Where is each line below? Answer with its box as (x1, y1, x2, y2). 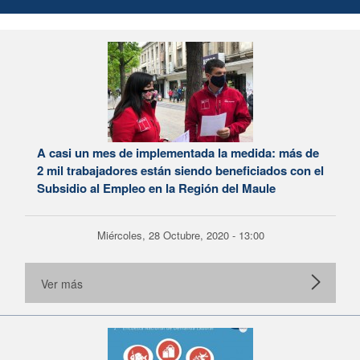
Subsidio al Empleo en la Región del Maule (37, 179, 276, 197)
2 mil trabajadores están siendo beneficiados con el (37, 162, 324, 179)
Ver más (41, 276, 83, 292)
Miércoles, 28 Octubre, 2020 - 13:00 (96, 227, 264, 243)
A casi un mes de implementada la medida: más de (37, 144, 319, 162)
